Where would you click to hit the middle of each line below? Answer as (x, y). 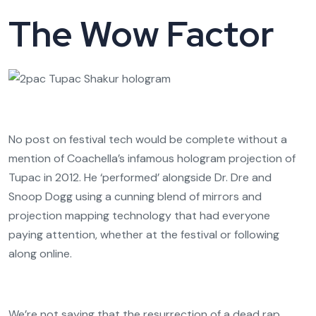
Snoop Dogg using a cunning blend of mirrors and (135, 196)
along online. (40, 254)
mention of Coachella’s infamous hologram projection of (152, 158)
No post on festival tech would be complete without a (148, 139)
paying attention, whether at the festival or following (144, 235)
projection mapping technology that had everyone (139, 215)
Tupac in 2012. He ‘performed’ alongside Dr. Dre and (140, 177)
